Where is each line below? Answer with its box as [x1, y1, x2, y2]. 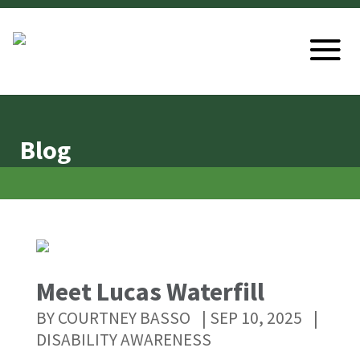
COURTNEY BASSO [57, 307, 190, 329]
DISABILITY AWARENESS [35, 329, 211, 350]
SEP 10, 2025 [209, 307, 302, 329]
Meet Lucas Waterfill [35, 276, 264, 308]
